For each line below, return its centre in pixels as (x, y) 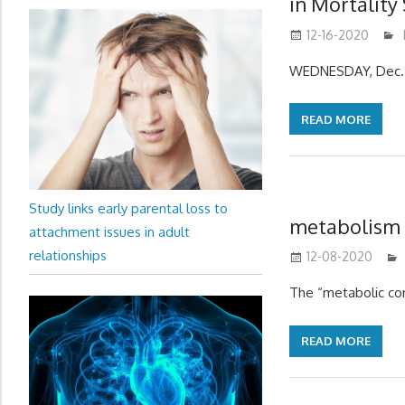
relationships (68, 255)
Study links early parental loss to (128, 208)
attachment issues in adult (109, 231)
